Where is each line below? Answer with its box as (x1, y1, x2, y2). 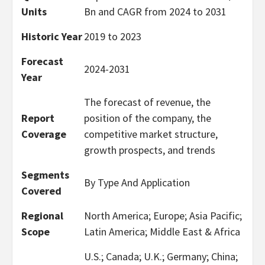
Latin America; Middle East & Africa (84, 225, 240, 238)
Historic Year (21, 30, 82, 43)
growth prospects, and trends (84, 143, 215, 157)
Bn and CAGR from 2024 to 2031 (84, 5, 227, 18)
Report (21, 111, 54, 125)
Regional (21, 209, 63, 222)
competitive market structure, (84, 127, 218, 141)
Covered (21, 184, 62, 198)
